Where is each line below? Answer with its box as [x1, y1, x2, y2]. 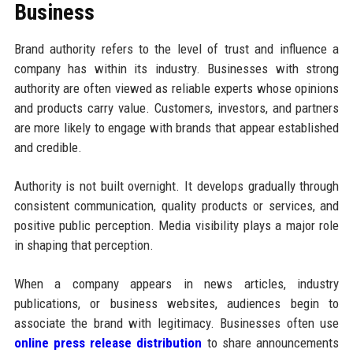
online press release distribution [13, 334, 203, 351]
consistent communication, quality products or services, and [13, 197, 340, 214]
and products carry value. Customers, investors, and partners [13, 99, 340, 116]
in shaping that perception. [13, 236, 154, 253]
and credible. [13, 139, 82, 155]
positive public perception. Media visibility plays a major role [13, 217, 340, 233]
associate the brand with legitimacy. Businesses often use [13, 314, 340, 331]
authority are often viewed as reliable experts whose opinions [13, 80, 340, 96]
